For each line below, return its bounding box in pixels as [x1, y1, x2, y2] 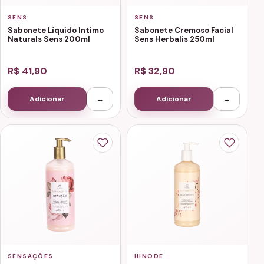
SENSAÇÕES [8, 252, 54, 260]
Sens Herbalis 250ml [134, 34, 214, 45]
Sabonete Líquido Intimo [8, 25, 104, 36]
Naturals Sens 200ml [8, 34, 90, 45]
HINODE [134, 252, 164, 260]
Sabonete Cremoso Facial [134, 25, 233, 36]
